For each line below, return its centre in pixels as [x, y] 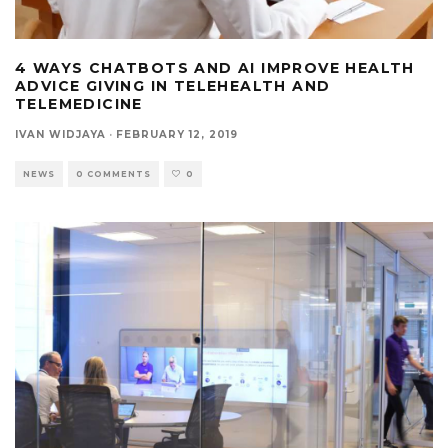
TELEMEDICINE [79, 104]
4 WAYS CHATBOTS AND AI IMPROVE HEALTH [215, 68]
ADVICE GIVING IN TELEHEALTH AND [173, 86]
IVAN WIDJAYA [60, 135]
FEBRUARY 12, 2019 [177, 135]
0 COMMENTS [113, 174]
